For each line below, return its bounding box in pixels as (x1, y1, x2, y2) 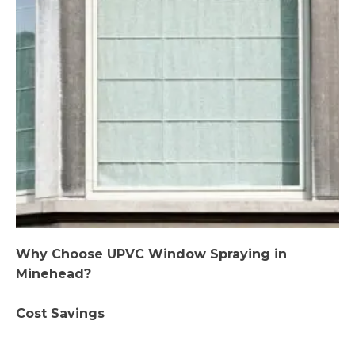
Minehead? (16, 265, 91, 281)
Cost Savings (16, 305, 105, 321)
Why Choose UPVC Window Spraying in (16, 246, 287, 261)
